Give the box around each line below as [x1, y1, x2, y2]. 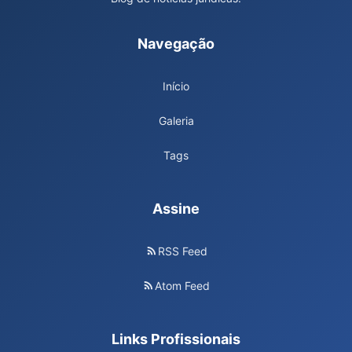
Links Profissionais [112, 331, 240, 348]
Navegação [137, 35, 214, 53]
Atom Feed [155, 278, 210, 292]
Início [163, 79, 189, 93]
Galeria [158, 113, 194, 127]
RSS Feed [157, 244, 207, 258]
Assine [152, 200, 200, 218]
